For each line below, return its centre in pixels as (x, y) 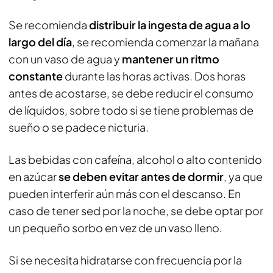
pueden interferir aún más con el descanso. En (125, 193)
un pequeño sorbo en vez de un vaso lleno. (115, 228)
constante (36, 76)
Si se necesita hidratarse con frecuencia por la (125, 260)
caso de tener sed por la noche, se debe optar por (136, 211)
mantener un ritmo (171, 59)
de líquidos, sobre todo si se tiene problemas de (131, 110)
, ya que (243, 176)
